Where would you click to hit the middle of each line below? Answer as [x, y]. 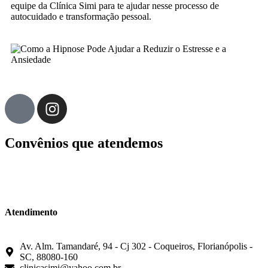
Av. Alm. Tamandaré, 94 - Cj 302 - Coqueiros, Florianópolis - [136, 246]
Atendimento [31, 212]
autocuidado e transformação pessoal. [81, 17]
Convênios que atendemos [84, 143]
